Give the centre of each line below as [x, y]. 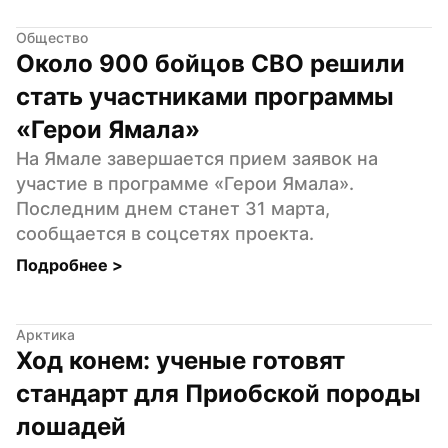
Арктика [45, 334]
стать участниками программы [205, 96]
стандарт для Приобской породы [218, 393]
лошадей [71, 426]
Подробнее [64, 264]
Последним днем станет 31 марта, [173, 208]
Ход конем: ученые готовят [180, 360]
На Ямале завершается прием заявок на [197, 158]
